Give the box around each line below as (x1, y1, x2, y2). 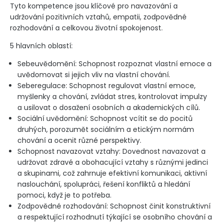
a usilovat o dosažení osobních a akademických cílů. (17, 103, 200, 112)
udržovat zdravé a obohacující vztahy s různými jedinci (17, 157, 208, 167)
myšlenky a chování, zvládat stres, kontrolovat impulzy (17, 92, 207, 102)
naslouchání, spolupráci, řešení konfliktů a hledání (17, 179, 190, 189)
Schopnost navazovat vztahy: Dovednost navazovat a (17, 146, 206, 156)
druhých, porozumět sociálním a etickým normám (17, 124, 194, 134)
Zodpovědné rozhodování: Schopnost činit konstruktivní (17, 201, 211, 211)
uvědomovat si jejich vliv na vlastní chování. (17, 70, 170, 80)
